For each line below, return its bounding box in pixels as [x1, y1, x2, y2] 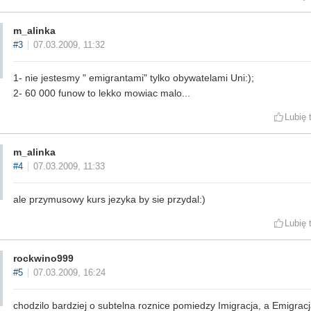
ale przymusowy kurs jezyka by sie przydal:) [13, 194, 205, 205]
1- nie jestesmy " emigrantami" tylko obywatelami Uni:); [13, 72, 254, 84]
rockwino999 [13, 253, 74, 264]
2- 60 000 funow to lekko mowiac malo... [13, 87, 190, 99]
